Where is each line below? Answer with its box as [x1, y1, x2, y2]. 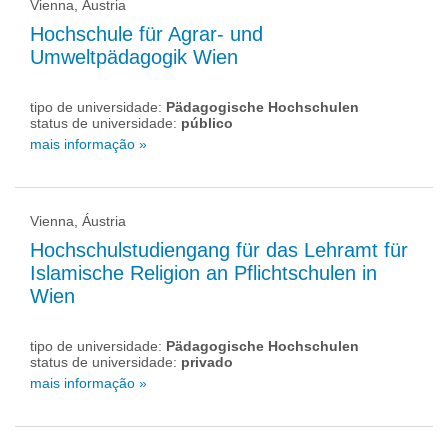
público [181, 115, 233, 131]
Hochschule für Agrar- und [30, 23, 263, 45]
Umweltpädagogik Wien [30, 46, 238, 68]
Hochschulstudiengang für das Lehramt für [30, 239, 408, 261]
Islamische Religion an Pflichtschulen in [30, 262, 377, 284]
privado [181, 354, 233, 370]
